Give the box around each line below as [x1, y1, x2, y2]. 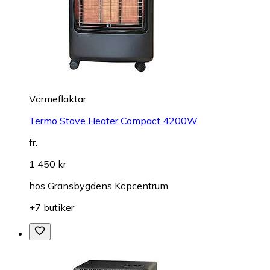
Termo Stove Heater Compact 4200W [29, 115, 198, 127]
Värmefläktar [29, 93, 86, 105]
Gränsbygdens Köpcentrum [48, 180, 168, 192]
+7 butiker [29, 201, 74, 213]
